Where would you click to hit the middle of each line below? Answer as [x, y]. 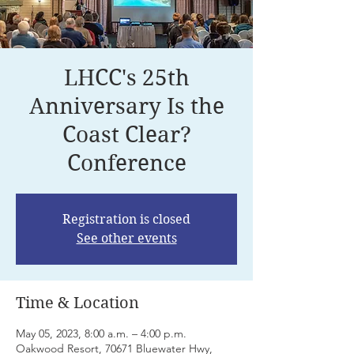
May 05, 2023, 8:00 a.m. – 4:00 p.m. [101, 333]
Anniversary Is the [126, 106]
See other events [126, 238]
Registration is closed [126, 219]
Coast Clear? [126, 134]
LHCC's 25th [126, 77]
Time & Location [77, 303]
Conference [126, 163]
